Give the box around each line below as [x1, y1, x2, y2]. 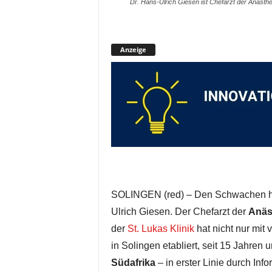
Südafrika [110, 257, 155, 268]
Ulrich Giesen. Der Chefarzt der [110, 206, 248, 217]
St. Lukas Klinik [127, 223, 194, 234]
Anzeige [120, 45, 146, 54]
